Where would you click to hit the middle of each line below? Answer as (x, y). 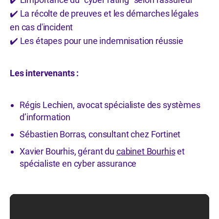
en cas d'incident (42, 27)
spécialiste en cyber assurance (78, 164)
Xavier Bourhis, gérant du (68, 151)
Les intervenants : (45, 73)
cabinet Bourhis (146, 151)
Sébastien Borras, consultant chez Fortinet (100, 134)
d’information (45, 117)
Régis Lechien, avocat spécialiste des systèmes (110, 105)
